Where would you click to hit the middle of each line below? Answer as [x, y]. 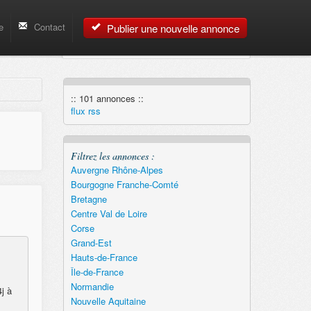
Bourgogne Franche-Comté [125, 184]
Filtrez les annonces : [113, 156]
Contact [48, 27]
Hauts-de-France [104, 257]
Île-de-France [97, 272]
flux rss [86, 111]
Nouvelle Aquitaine [108, 301]
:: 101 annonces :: [107, 98]
